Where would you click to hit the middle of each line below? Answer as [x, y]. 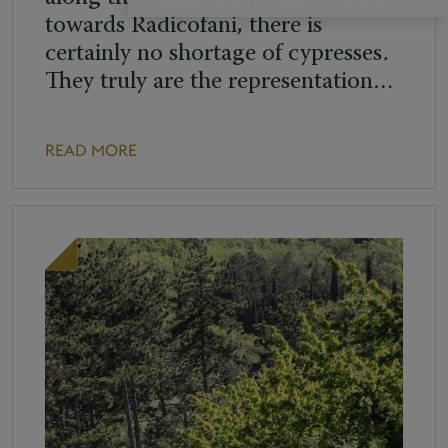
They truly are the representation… [219, 81]
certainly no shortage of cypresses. [216, 53]
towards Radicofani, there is [183, 25]
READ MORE [91, 150]
